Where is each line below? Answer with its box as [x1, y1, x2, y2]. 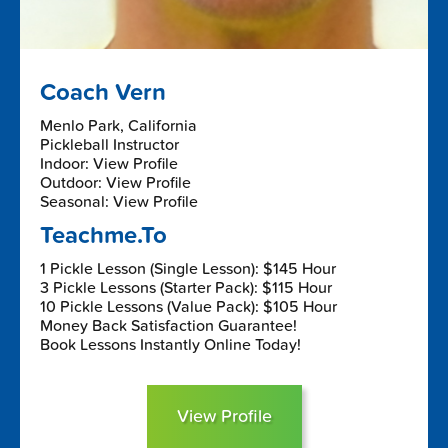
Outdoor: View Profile [40, 172, 191, 193]
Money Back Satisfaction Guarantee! [40, 315, 297, 336]
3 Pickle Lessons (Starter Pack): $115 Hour [40, 277, 332, 298]
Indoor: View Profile [40, 153, 178, 174]
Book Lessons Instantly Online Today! [40, 334, 301, 355]
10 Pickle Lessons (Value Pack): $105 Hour [40, 296, 337, 317]
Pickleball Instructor [40, 134, 179, 155]
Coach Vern [40, 77, 166, 107]
